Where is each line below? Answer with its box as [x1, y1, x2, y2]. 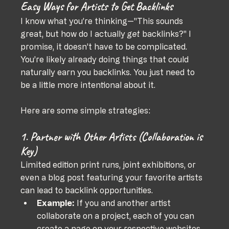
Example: [37, 198, 75, 208]
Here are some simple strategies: [20, 105, 151, 115]
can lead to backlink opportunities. [20, 185, 153, 195]
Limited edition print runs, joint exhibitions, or [20, 159, 198, 169]
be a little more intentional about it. [20, 80, 156, 89]
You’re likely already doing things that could [20, 54, 191, 64]
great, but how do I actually [20, 29, 128, 38]
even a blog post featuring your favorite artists [20, 172, 205, 182]
